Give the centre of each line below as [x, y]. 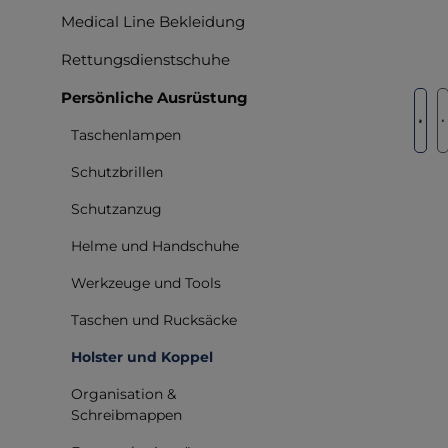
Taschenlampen [126, 134]
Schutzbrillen [117, 171]
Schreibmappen [126, 414]
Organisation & [123, 393]
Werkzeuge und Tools [146, 282]
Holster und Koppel [142, 356]
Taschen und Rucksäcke [154, 319]
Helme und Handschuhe [155, 245]
